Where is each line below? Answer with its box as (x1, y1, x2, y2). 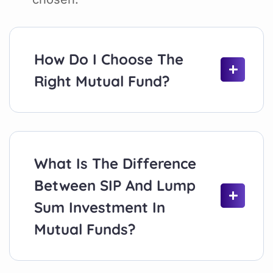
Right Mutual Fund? (34, 71, 170, 90)
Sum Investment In (34, 197, 165, 216)
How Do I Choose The (34, 49, 183, 68)
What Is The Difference (34, 154, 196, 172)
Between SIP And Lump (34, 175, 196, 194)
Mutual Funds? (34, 219, 136, 238)
